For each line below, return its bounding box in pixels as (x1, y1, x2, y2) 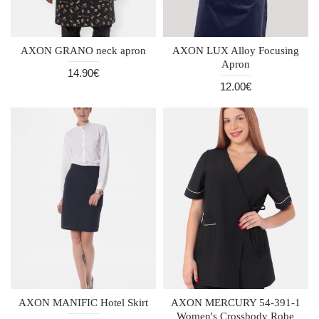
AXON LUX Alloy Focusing (172, 44, 299, 56)
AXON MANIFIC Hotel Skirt (18, 296, 148, 308)
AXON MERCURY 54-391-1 (170, 296, 300, 308)
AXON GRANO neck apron (20, 44, 146, 56)
